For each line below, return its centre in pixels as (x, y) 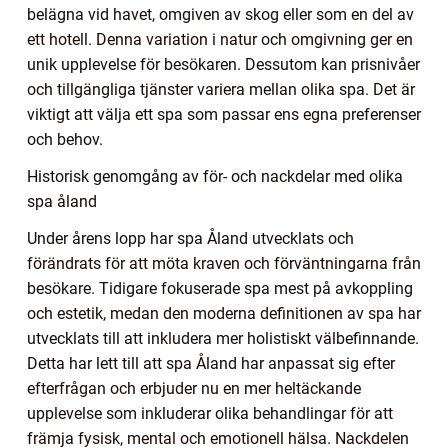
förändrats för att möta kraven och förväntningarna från (224, 264)
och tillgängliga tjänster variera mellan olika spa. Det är (221, 90)
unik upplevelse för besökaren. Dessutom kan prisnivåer (223, 65)
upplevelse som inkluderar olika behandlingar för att (210, 414)
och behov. (65, 140)
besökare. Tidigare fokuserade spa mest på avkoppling (220, 289)
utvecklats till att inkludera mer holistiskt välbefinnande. (223, 339)
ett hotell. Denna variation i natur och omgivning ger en (220, 40)
